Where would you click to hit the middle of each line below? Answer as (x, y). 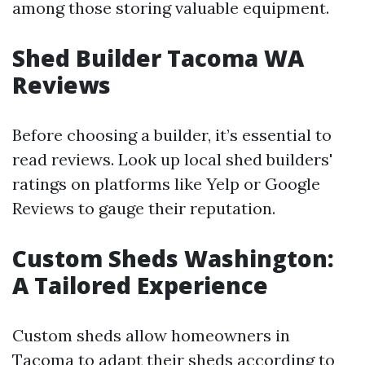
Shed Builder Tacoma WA (158, 58)
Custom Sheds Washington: (173, 258)
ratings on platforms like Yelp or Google (166, 184)
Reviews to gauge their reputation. (144, 208)
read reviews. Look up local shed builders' (172, 159)
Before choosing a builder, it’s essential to (172, 135)
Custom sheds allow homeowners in (151, 335)
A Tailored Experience (140, 285)
